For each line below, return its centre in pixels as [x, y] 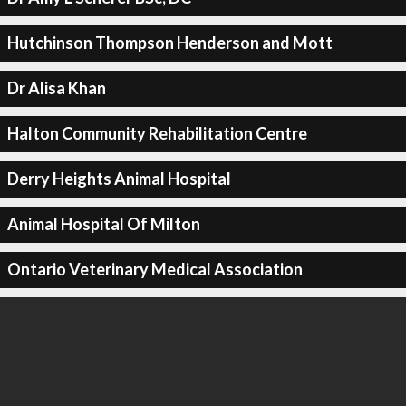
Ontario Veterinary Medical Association [155, 269]
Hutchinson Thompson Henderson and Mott [169, 43]
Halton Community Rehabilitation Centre [157, 133]
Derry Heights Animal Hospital [119, 179]
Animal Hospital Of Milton [103, 224]
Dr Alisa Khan [56, 88]
